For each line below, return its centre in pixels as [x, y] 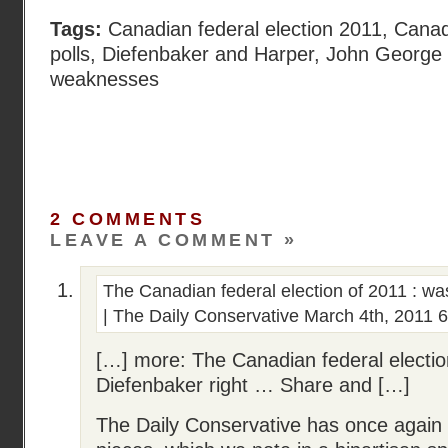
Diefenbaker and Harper [208, 54]
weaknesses [104, 79]
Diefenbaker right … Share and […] [253, 385]
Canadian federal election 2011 [245, 29]
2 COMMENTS [128, 219]
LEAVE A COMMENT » [174, 240]
